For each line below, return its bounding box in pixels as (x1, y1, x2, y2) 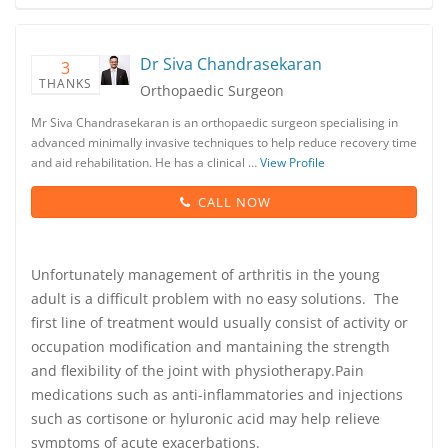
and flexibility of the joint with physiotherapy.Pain (31, 361, 364, 380)
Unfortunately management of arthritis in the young (31, 265, 380, 284)
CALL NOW (197, 193, 271, 211)
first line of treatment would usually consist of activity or (31, 313, 408, 332)
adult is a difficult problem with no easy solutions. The (31, 289, 399, 308)
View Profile (260, 154, 325, 171)
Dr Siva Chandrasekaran (140, 53, 322, 75)
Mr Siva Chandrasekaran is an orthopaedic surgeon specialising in (31, 114, 398, 131)
